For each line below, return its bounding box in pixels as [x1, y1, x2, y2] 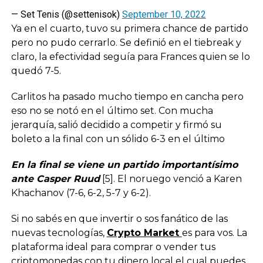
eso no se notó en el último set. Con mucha [11, 105, 213, 117]
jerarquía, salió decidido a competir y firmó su [11, 119, 222, 131]
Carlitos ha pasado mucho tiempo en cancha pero [11, 91, 244, 103]
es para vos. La [181, 227, 247, 239]
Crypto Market [106, 227, 182, 239]
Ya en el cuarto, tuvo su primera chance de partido [11, 23, 248, 35]
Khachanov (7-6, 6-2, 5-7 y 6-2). [11, 187, 151, 199]
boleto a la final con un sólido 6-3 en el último [11, 133, 225, 145]
